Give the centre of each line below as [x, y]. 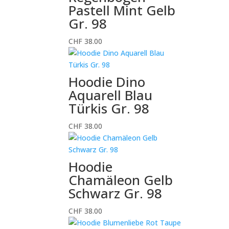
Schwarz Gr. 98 [116, 193]
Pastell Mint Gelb [122, 10]
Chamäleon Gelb [121, 180]
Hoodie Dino [107, 82]
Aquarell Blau [111, 95]
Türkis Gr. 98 [109, 108]
